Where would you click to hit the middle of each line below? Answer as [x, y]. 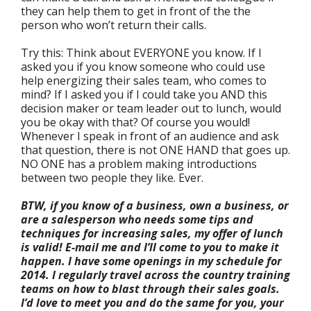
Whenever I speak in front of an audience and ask [150, 136]
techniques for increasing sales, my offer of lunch [152, 234]
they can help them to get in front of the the [136, 11]
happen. [43, 261]
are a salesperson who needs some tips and [137, 220]
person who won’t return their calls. [114, 25]
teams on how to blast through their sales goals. [150, 289]
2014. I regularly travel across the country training [155, 275]
